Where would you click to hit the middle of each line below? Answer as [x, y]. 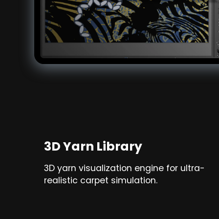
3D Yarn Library [93, 147]
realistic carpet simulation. [101, 181]
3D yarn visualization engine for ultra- [124, 168]
